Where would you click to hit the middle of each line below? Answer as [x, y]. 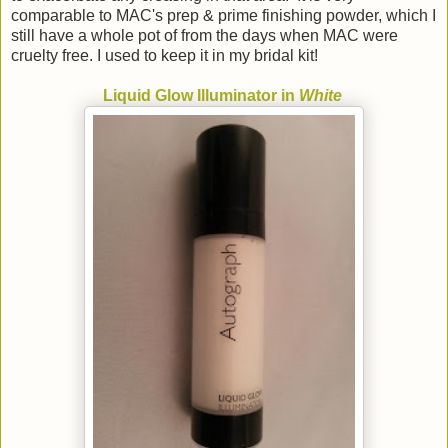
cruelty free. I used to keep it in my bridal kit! [164, 55]
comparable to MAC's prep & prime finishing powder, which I [223, 15]
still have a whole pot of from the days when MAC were [204, 35]
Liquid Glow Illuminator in [200, 95]
